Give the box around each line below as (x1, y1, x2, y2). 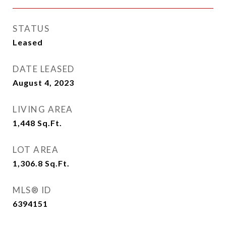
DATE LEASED (13, 64, 75, 74)
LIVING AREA (13, 104, 73, 115)
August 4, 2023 (13, 78, 74, 87)
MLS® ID (13, 185, 51, 195)
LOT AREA (13, 144, 59, 155)
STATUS (13, 23, 49, 34)
